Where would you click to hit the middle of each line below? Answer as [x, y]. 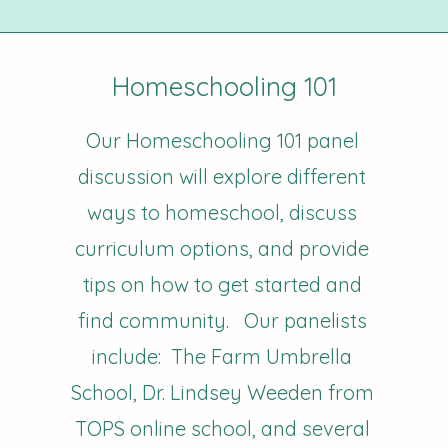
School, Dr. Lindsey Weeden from [222, 392]
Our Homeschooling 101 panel [222, 140]
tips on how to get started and [222, 284]
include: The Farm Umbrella [222, 356]
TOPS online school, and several [222, 428]
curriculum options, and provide [222, 248]
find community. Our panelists [222, 320]
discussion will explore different [222, 176]
